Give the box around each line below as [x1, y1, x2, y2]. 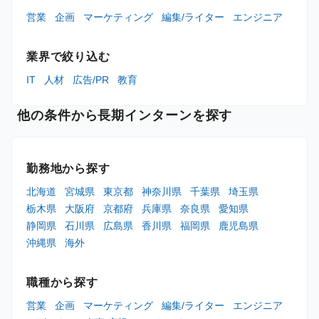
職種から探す [26, 276, 98, 288]
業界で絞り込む [26, 50, 110, 63]
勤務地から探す [26, 162, 110, 174]
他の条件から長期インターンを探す [17, 108, 233, 122]
